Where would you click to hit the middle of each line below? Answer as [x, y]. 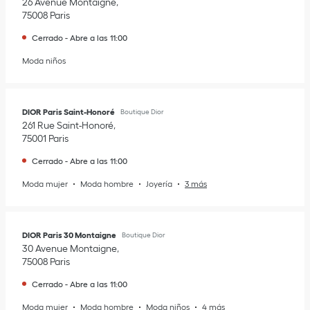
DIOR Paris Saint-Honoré [69, 112]
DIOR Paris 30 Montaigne [69, 235]
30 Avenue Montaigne [70, 248]
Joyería [159, 184]
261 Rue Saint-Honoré [68, 125]
